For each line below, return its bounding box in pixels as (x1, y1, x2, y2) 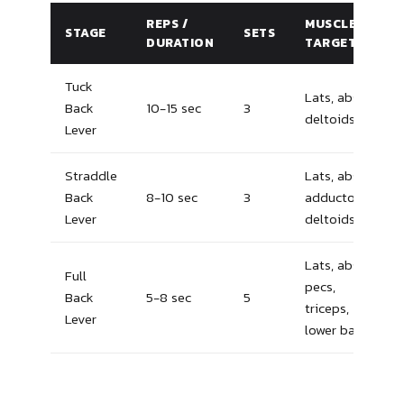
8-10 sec (146, 187, 197, 208)
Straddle (65, 165, 117, 187)
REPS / (146, 14, 188, 33)
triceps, (305, 298, 349, 319)
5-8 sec (146, 287, 191, 308)
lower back (305, 319, 369, 341)
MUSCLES (305, 14, 364, 33)
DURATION (146, 33, 215, 52)
